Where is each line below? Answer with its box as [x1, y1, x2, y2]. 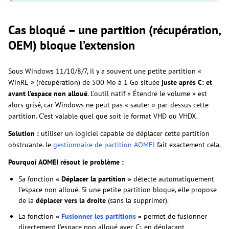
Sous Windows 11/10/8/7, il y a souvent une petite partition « [8, 66, 201, 76]
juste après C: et [162, 77, 212, 87]
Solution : [8, 128, 39, 138]
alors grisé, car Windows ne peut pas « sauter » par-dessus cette [8, 100, 209, 109]
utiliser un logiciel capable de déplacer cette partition [39, 128, 210, 138]
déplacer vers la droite [36, 195, 106, 205]
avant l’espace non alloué [8, 88, 87, 98]
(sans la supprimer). [106, 195, 169, 205]
